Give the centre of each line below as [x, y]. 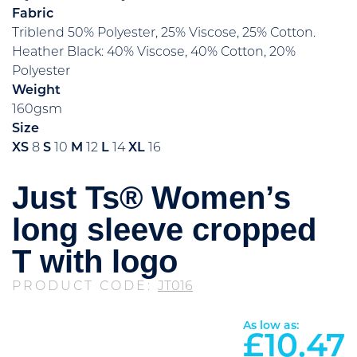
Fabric [33, 14]
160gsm [37, 110]
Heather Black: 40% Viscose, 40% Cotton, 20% [154, 52]
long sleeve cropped [164, 229]
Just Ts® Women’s [151, 197]
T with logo [95, 261]
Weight [36, 90]
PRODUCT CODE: [85, 286]
